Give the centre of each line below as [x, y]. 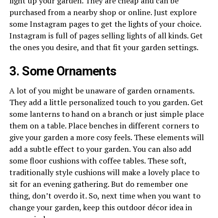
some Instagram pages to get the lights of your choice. [105, 24]
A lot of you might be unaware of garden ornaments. [101, 91]
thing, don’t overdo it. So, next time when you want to [105, 196]
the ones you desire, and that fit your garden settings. [104, 47]
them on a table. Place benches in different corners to [104, 126]
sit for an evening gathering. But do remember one [98, 184]
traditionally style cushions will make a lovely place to [104, 173]
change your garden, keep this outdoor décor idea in [100, 208]
